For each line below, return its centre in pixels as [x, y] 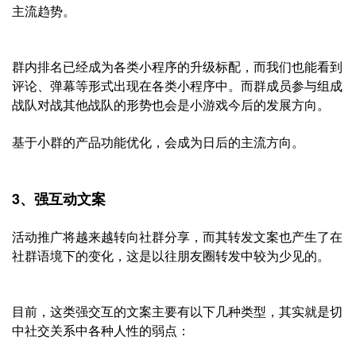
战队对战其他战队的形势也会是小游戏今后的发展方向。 [171, 104]
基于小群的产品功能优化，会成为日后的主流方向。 [158, 142]
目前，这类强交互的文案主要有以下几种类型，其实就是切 [177, 311]
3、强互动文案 [59, 199]
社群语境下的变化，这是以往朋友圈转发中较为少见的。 [171, 255]
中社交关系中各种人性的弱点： [101, 330]
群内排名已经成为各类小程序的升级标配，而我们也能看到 [177, 66]
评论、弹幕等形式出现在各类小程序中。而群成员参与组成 [177, 85]
